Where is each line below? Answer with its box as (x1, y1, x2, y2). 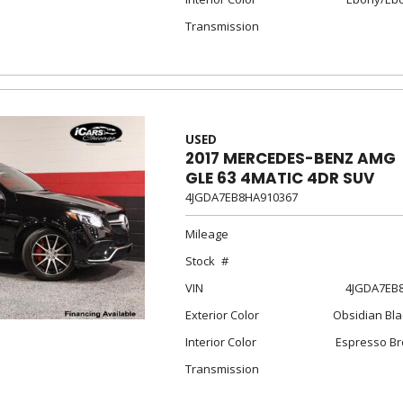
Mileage (184, 226, 228, 242)
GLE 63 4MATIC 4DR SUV (184, 167, 374, 189)
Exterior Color (184, 307, 259, 323)
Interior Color (184, 334, 256, 350)
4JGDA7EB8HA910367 (184, 189, 298, 205)
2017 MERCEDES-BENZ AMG (184, 148, 396, 169)
